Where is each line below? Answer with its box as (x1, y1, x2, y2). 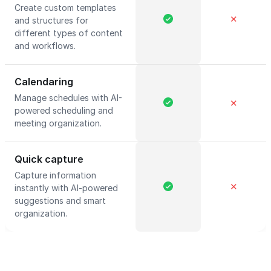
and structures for (15, 15, 88, 25)
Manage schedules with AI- (15, 93, 122, 103)
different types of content (15, 28, 123, 38)
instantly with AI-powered (15, 183, 118, 193)
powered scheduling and (15, 105, 113, 116)
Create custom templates (15, 2, 116, 13)
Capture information (15, 170, 96, 180)
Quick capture (15, 153, 83, 165)
